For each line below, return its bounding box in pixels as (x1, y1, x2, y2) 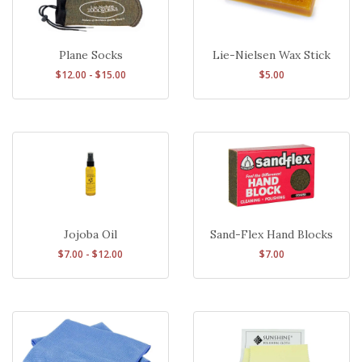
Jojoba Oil (64, 226, 117, 242)
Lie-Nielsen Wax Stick (213, 47, 330, 62)
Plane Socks (58, 47, 123, 62)
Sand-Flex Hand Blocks (210, 226, 333, 242)
